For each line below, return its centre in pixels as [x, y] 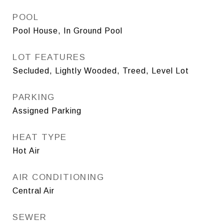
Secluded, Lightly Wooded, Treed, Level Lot [101, 70]
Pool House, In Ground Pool [67, 30]
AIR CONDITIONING [58, 177]
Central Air [33, 190]
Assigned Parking [47, 110]
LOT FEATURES [49, 57]
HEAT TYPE [40, 137]
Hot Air [26, 150]
